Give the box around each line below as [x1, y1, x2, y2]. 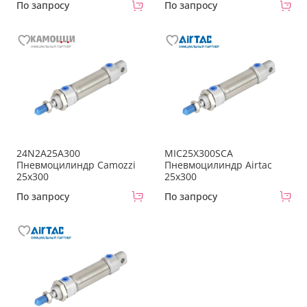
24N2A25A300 [16, 146, 80, 160]
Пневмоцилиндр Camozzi [16, 158, 136, 171]
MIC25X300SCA [164, 146, 233, 160]
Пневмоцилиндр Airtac [164, 158, 272, 171]
